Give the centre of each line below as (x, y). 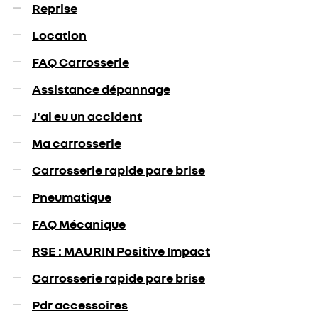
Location (59, 35)
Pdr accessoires (80, 305)
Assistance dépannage (101, 89)
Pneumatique (72, 197)
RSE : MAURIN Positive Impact (121, 251)
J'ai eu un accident (87, 116)
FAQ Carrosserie (81, 62)
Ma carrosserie (77, 143)
